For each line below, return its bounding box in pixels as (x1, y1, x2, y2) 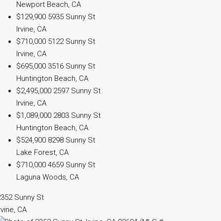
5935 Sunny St (47, 12, 95, 21)
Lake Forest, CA (16, 148, 69, 157)
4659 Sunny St (47, 160, 95, 169)
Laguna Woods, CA (16, 173, 79, 182)
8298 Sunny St (47, 136, 95, 145)
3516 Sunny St (47, 62, 95, 71)
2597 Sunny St (53, 86, 101, 95)
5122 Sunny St (47, 37, 95, 46)
